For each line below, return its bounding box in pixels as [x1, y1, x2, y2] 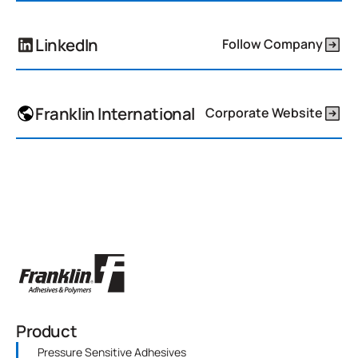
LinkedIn [35, 33, 98, 56]
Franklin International [35, 101, 195, 125]
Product [16, 319, 78, 342]
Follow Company [222, 35, 323, 54]
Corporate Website [205, 104, 323, 122]
